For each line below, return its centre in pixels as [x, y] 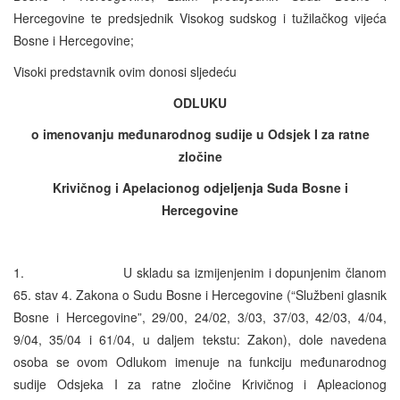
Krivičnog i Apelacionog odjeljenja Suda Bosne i [200, 187]
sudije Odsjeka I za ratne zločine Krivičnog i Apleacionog [200, 383]
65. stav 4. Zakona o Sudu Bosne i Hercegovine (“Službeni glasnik [200, 294]
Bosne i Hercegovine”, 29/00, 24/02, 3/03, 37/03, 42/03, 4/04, [200, 317]
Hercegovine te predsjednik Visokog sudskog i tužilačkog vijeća [200, 17]
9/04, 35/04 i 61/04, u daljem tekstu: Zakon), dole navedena [200, 339]
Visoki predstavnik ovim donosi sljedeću [125, 71]
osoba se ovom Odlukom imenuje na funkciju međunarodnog [200, 361]
